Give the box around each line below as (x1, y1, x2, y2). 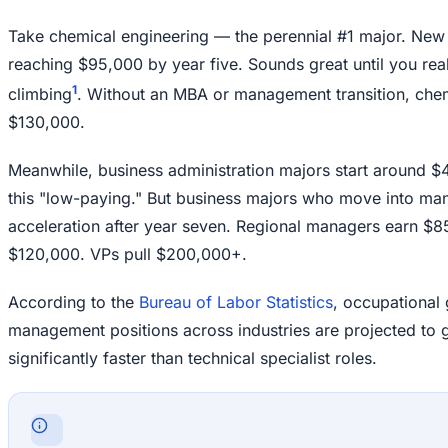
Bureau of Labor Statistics (139, 292, 333, 313)
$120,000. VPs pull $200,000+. (8, 244, 247, 265)
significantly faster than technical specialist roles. (8, 348, 377, 369)
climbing (8, 84, 72, 105)
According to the (8, 292, 139, 313)
